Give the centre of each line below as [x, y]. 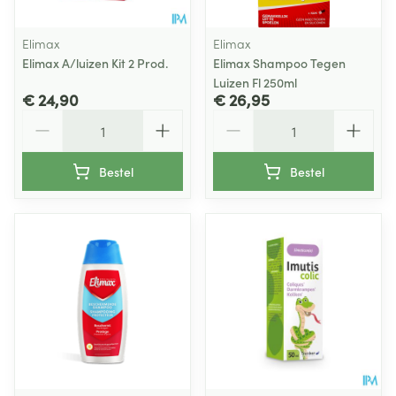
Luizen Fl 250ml [255, 82]
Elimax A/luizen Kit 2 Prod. [95, 63]
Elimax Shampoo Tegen [279, 63]
